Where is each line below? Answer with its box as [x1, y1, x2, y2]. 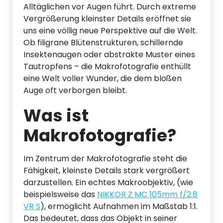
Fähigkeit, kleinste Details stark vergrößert [23, 165, 190, 176]
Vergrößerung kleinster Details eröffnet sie [23, 13, 191, 24]
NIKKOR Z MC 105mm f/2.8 [97, 189, 198, 200]
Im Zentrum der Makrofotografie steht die [23, 153, 187, 164]
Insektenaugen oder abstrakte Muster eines [23, 49, 195, 60]
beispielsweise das [23, 189, 97, 200]
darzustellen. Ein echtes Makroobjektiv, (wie [23, 177, 193, 188]
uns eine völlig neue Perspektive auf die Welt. [23, 25, 197, 36]
